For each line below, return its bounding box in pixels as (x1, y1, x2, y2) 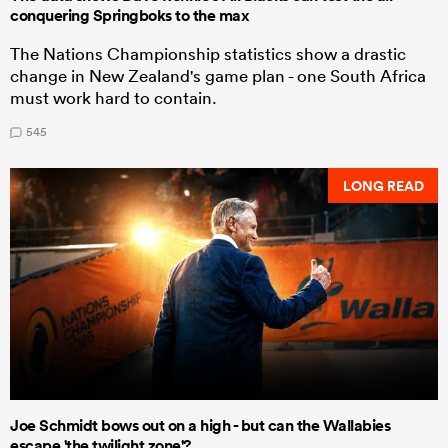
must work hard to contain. (10, 87, 217, 109)
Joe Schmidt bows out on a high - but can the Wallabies (10, 415, 390, 437)
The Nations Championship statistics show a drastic (10, 43, 406, 65)
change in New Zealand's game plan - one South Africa (10, 65, 426, 87)
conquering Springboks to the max (10, 5, 249, 27)
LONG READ (342, 175, 424, 196)
